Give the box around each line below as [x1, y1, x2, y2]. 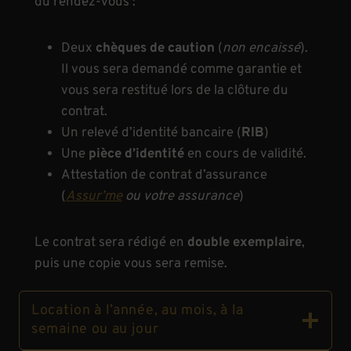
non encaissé [223, 39, 300, 57]
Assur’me [66, 187, 122, 205]
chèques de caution [96, 39, 215, 57]
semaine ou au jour [31, 320, 159, 338]
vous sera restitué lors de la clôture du [61, 81, 288, 100]
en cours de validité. [184, 145, 306, 163]
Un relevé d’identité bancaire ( [61, 124, 241, 142]
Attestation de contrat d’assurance [61, 166, 267, 184]
